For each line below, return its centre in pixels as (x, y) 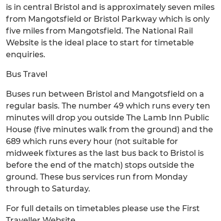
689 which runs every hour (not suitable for (92, 141)
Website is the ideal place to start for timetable (100, 43)
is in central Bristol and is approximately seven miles (110, 7)
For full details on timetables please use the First (103, 208)
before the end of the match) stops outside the (100, 165)
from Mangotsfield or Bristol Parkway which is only (108, 19)
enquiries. (26, 55)
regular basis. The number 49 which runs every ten (108, 106)
